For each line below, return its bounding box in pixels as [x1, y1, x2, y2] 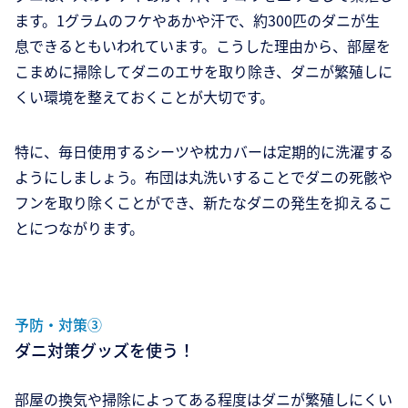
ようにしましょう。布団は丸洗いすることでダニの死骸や [15, 166, 393, 189]
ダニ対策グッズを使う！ [15, 338, 195, 362]
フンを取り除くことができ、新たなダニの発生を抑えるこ [15, 191, 393, 214]
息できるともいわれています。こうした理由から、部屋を [15, 35, 391, 57]
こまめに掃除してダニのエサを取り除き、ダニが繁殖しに [15, 60, 393, 83]
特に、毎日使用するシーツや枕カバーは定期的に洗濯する [15, 140, 393, 163]
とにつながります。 [15, 217, 144, 240]
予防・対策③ [15, 313, 102, 336]
